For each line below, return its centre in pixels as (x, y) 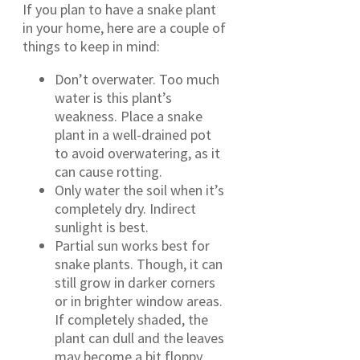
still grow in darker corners (135, 282)
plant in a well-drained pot (133, 134)
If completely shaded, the (131, 319)
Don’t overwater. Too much (137, 79)
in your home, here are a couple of (124, 27)
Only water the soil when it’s (139, 190)
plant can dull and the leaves (139, 337)
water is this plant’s (113, 97)
